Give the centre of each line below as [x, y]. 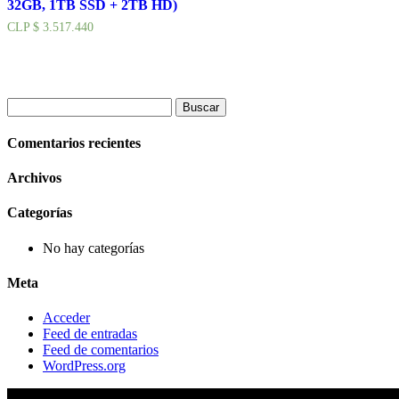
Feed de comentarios [101, 350]
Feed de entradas [90, 334]
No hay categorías [94, 248]
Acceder [66, 318]
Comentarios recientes [74, 142]
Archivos [34, 178]
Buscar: [28, 104]
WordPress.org [84, 366]
